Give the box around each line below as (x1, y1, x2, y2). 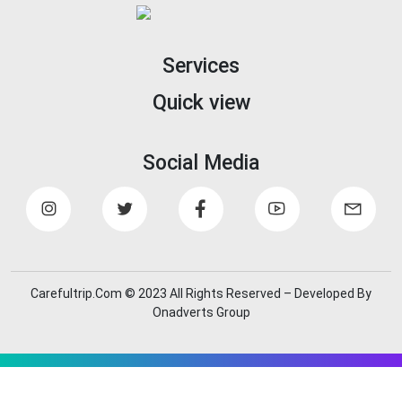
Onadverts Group (152, 304, 250, 319)
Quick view (152, 89, 250, 115)
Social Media (143, 150, 259, 175)
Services (162, 53, 240, 78)
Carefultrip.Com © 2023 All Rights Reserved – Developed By (31, 285, 371, 301)
